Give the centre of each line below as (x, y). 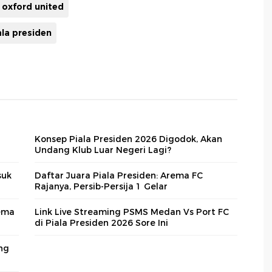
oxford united (33, 7)
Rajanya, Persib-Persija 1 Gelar (101, 187)
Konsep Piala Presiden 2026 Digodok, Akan (128, 139)
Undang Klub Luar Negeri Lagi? (103, 150)
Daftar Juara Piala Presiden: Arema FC (119, 176)
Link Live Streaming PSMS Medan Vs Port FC (132, 212)
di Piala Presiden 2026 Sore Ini (101, 223)
